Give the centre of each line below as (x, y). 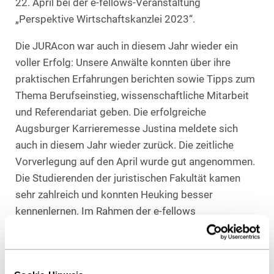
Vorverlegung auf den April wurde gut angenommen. (135, 162)
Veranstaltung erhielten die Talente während (116, 228)
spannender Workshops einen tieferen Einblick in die (135, 245)
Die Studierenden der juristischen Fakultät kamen (128, 179)
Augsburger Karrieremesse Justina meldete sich (127, 129)
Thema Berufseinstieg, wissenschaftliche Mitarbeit (132, 96)
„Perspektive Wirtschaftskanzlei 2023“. (105, 20)
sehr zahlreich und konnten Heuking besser (114, 195)
